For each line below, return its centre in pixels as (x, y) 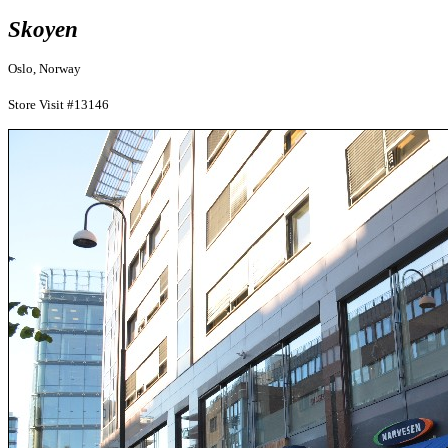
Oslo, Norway (44, 68)
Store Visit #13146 (58, 104)
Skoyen (43, 29)
